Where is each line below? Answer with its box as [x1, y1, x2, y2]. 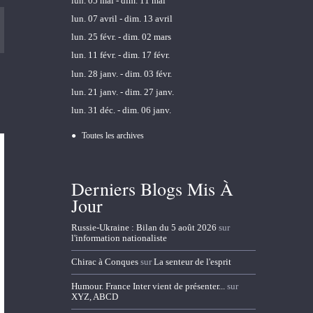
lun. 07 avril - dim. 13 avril [71, 13, 173, 24]
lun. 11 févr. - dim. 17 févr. [71, 50, 170, 61]
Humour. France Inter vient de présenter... [71, 280, 225, 291]
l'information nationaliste [71, 233, 167, 244]
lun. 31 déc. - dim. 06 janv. [71, 104, 171, 115]
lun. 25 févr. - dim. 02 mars [71, 31, 171, 43]
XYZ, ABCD [71, 291, 118, 302]
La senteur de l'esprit [153, 256, 231, 268]
